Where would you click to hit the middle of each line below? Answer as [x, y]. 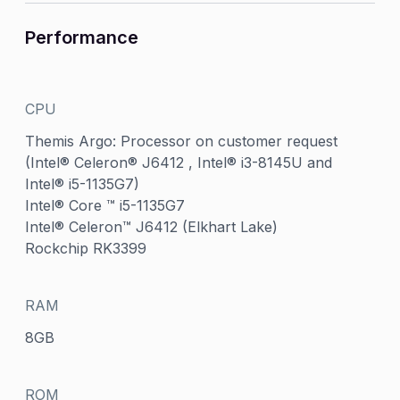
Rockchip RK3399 [86, 248]
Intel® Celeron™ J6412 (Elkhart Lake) [152, 227]
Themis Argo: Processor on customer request [182, 141]
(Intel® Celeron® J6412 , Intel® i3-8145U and [179, 162]
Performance [82, 37]
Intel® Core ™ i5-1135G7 [105, 205]
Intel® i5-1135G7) [83, 184]
